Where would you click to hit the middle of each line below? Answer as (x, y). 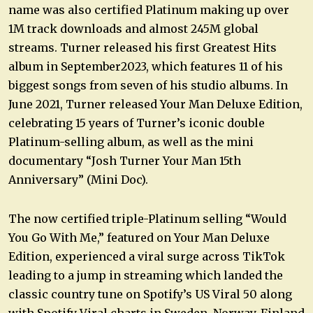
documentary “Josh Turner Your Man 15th (125, 160)
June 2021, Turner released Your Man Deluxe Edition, (155, 104)
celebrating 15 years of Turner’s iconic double (137, 123)
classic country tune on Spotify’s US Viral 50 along (150, 294)
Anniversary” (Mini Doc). (78, 179)
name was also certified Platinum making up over (149, 9)
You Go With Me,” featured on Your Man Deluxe (139, 237)
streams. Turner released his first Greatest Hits (143, 47)
